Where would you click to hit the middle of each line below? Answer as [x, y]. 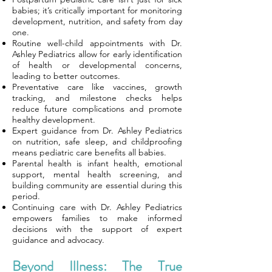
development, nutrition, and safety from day [97, 21]
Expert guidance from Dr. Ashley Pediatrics [97, 131]
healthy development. [54, 120]
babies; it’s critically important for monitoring [97, 10]
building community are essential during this [97, 185]
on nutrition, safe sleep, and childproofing [97, 141]
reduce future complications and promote [97, 109]
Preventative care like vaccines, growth [97, 87]
